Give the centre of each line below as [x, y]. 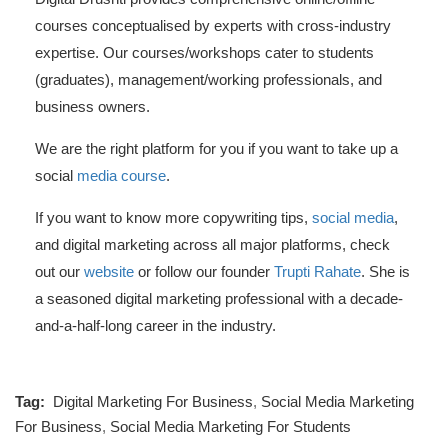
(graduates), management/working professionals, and [208, 79]
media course [121, 175]
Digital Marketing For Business [153, 401]
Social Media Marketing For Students [230, 426]
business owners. [92, 106]
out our [59, 271]
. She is [385, 271]
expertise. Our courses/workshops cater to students [204, 52]
